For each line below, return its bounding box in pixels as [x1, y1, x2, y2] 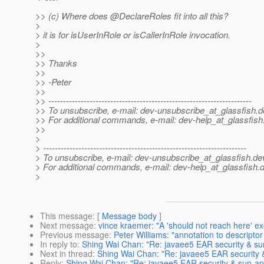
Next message [40, 219, 94, 232]
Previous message [40, 229, 109, 241]
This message [40, 210, 93, 222]
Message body [102, 210, 157, 222]
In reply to [40, 238, 77, 250]
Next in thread [40, 247, 93, 260]
